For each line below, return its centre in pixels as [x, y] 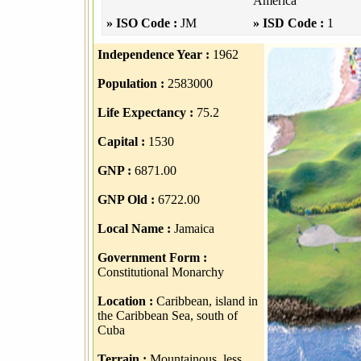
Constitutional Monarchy [160, 272]
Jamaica [192, 228]
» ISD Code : [288, 23]
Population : [131, 83]
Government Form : [152, 257]
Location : [125, 301]
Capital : [121, 141]
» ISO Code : [141, 23]
